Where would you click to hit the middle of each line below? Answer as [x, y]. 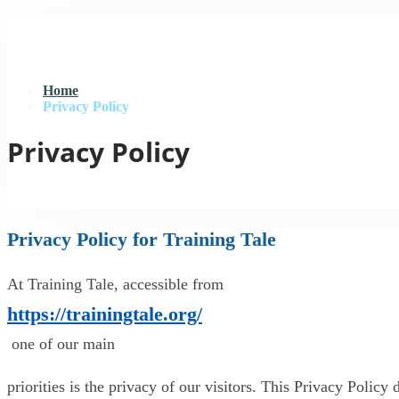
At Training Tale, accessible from [115, 284]
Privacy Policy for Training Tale [142, 239]
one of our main [61, 343]
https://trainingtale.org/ [105, 313]
